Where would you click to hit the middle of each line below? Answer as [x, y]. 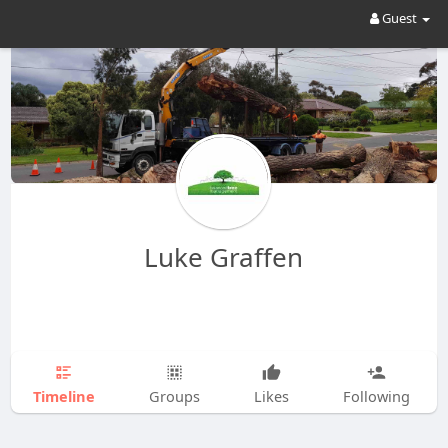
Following [376, 395]
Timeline [63, 395]
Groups [174, 395]
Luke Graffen [224, 256]
